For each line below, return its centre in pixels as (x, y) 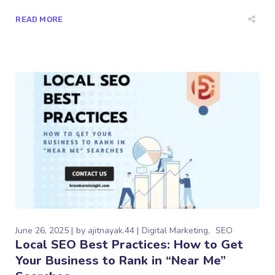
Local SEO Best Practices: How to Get (130, 244)
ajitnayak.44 (111, 230)
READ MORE (39, 20)
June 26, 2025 (42, 230)
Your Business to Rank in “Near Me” (121, 260)
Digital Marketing (175, 230)
